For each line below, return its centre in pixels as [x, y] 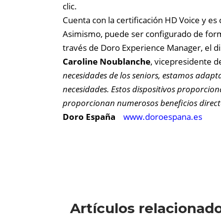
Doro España [93, 116]
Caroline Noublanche [107, 61]
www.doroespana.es [163, 116]
